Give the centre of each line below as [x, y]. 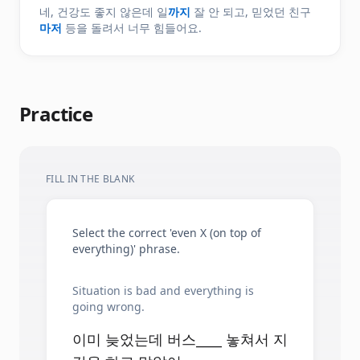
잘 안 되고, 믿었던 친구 [251, 12]
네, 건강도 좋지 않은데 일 [104, 12]
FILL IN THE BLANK [90, 179]
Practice [56, 114]
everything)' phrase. [126, 249]
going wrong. [108, 307]
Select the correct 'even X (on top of [167, 233]
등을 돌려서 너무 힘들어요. [132, 28]
